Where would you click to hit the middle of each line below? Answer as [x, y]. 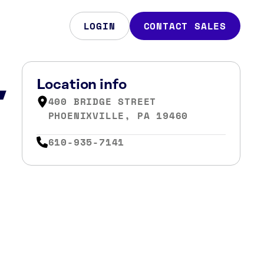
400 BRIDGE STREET [102, 101]
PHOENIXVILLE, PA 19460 [118, 115]
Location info [81, 85]
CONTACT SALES [185, 26]
